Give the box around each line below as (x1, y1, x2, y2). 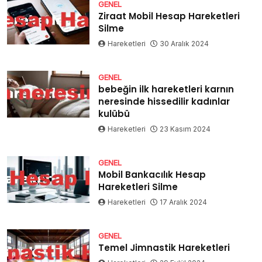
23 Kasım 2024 (160, 125, 211, 134)
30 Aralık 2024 (160, 39, 209, 49)
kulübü (98, 108, 130, 120)
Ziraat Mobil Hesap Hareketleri (98, 10, 240, 23)
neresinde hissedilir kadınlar (98, 95, 230, 108)
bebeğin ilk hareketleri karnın (98, 83, 235, 96)
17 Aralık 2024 (160, 198, 208, 207)
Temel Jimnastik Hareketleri (98, 242, 230, 254)
